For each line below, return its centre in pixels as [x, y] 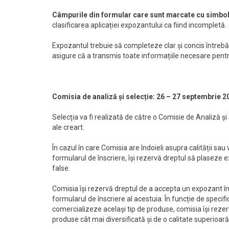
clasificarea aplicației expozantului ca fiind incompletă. [139, 25]
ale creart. [68, 127]
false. [61, 168]
